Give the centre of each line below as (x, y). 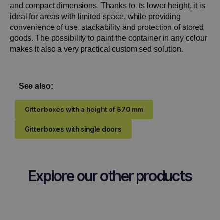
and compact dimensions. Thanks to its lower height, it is (108, 5)
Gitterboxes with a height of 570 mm (84, 109)
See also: (36, 86)
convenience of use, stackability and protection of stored (107, 27)
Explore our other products (110, 176)
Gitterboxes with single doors (73, 129)
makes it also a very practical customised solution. (96, 49)
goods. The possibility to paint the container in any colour (109, 38)
